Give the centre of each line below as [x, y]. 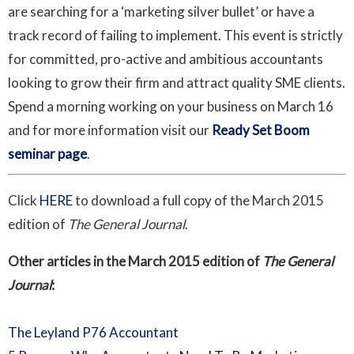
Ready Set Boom [261, 130]
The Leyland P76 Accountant [93, 333]
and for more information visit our [110, 130]
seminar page [47, 154]
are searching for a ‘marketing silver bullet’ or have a [161, 12]
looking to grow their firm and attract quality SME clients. [177, 83]
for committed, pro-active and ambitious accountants [166, 59]
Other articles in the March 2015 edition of [134, 262]
